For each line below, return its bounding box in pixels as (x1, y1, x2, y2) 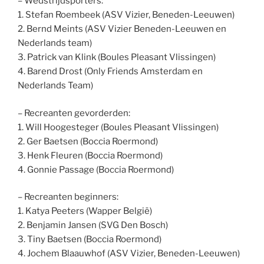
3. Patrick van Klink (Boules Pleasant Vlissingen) (18, 52, 216, 63)
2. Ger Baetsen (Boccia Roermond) (18, 136, 158, 147)
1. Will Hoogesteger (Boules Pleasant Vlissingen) (18, 121, 219, 133)
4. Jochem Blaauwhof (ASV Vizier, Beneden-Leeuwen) (18, 248, 240, 259)
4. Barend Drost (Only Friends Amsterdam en (18, 66, 203, 77)
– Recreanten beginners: (18, 192, 118, 203)
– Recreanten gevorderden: (18, 107, 130, 118)
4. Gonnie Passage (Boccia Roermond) (18, 164, 174, 175)
